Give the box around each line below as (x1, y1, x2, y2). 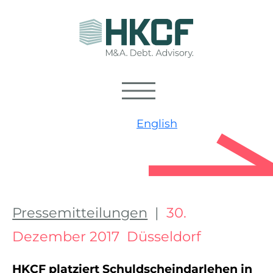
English (136, 116, 177, 130)
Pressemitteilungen (12, 204, 148, 222)
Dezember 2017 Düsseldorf (12, 228, 202, 246)
